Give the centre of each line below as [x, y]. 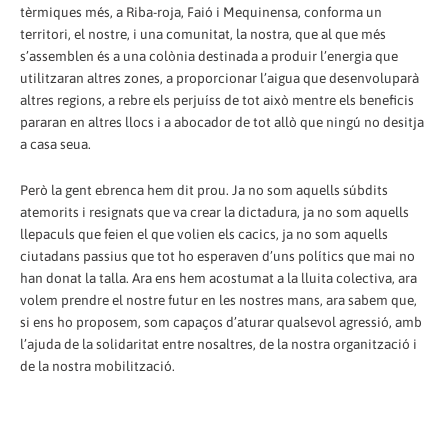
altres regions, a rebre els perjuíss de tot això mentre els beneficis [217, 100]
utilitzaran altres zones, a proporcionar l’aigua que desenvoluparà [219, 78]
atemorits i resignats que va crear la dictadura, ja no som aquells [214, 212]
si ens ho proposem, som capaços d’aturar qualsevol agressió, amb [221, 322]
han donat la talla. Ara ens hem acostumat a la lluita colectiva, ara [218, 278]
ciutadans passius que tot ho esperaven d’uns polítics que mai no [217, 256]
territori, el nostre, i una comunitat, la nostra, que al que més [203, 34]
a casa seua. [55, 144]
